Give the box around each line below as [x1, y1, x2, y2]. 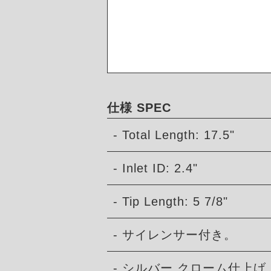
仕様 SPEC [107, 101, 171, 115]
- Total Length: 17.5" [113, 128, 235, 142]
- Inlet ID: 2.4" [113, 162, 198, 175]
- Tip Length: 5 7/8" [113, 195, 228, 209]
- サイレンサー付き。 [113, 228, 237, 242]
